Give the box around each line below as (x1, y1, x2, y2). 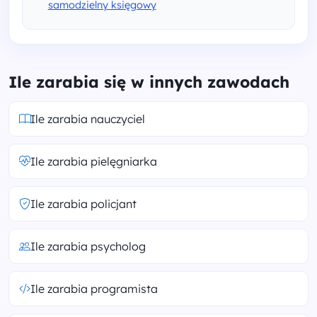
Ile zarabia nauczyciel (30, 112, 145, 126)
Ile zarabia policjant (30, 197, 137, 211)
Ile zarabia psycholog (30, 239, 146, 253)
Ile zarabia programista (30, 282, 158, 296)
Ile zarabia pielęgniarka (30, 154, 157, 168)
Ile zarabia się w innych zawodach (8, 72, 289, 92)
